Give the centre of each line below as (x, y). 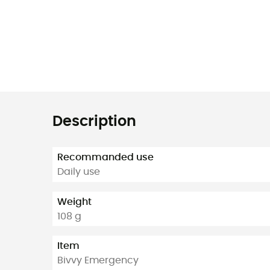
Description (94, 122)
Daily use (79, 172)
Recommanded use (105, 158)
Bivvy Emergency (98, 261)
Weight (74, 202)
